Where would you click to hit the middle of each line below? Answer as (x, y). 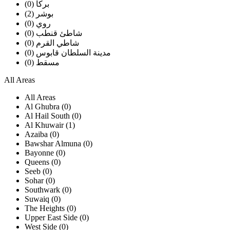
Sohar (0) (40, 181)
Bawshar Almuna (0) (59, 144)
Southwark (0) (48, 190)
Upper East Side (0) (57, 218)
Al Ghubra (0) (48, 107)
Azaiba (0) (42, 135)
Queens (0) (43, 162)
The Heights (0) (50, 208)
